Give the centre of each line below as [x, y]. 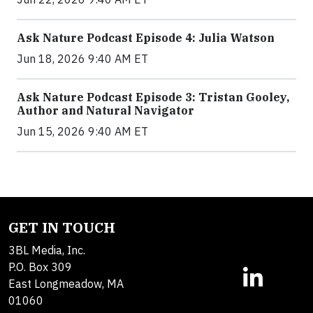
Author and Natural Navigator [105, 110]
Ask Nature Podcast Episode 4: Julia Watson [146, 37]
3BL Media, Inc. [47, 250]
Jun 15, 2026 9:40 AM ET [82, 131]
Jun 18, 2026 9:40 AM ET [82, 58]
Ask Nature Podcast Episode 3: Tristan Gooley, [153, 97]
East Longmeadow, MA [66, 283]
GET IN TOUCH [62, 227]
